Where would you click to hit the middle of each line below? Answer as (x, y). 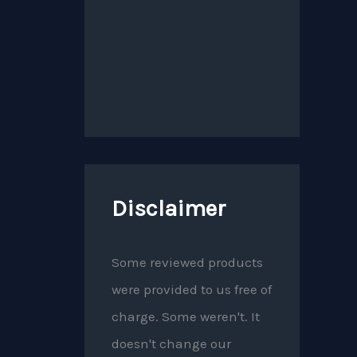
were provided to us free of (192, 289)
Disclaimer (169, 208)
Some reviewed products (187, 262)
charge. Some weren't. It (186, 316)
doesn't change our (171, 343)
